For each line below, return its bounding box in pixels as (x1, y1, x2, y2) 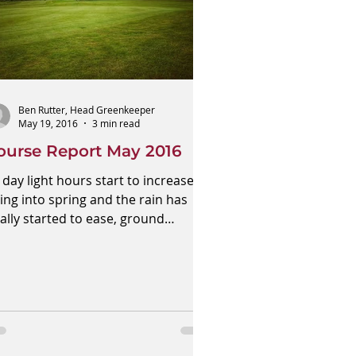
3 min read (92, 117, 140, 130)
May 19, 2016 (18, 117, 78, 130)
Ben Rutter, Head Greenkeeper (18, 103, 155, 116)
